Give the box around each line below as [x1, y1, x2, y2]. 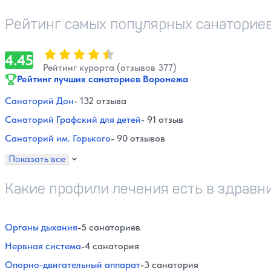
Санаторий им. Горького [5, 132, 111, 144]
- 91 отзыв [141, 113, 183, 125]
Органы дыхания [5, 221, 77, 233]
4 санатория [85, 240, 139, 252]
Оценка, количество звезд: [42, 46, 158, 58]
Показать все [8, 152, 65, 165]
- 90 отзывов [111, 132, 165, 144]
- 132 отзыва [74, 94, 126, 106]
